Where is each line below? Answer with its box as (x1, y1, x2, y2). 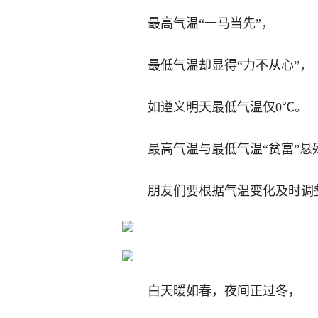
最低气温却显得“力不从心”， (148, 58, 312, 72)
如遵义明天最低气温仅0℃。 (148, 100, 307, 114)
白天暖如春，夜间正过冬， (148, 284, 301, 298)
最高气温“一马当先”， (148, 16, 274, 31)
